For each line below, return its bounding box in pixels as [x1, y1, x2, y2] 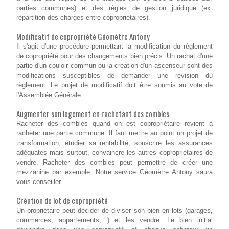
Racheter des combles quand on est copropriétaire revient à [16, 120, 213, 128]
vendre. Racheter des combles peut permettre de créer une [16, 158, 213, 167]
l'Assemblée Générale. [16, 91, 83, 99]
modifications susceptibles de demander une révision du [16, 72, 213, 80]
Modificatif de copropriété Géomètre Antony [16, 31, 150, 42]
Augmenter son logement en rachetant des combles [16, 108, 169, 120]
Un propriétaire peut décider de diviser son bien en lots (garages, [16, 207, 213, 215]
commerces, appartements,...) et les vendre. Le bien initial [16, 216, 213, 224]
